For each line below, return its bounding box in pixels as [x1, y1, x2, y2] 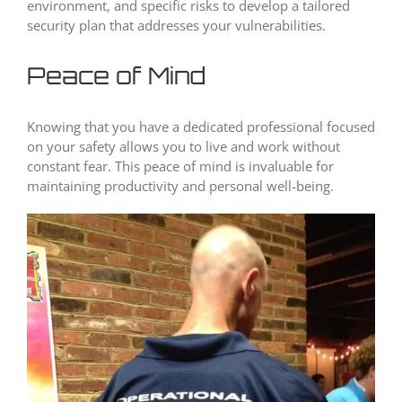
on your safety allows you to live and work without [27, 137, 340, 156]
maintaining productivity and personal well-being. [27, 177, 334, 196]
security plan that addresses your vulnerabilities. [27, 16, 326, 35]
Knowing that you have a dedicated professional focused [27, 118, 375, 136]
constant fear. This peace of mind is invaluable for [27, 157, 334, 176]
